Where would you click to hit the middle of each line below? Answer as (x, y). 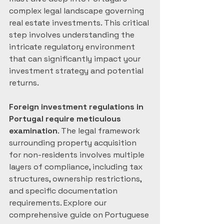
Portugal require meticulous (66, 119)
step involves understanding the (73, 35)
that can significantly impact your (76, 59)
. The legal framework (100, 131)
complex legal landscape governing (77, 11)
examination (33, 131)
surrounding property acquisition (74, 143)
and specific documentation (64, 191)
